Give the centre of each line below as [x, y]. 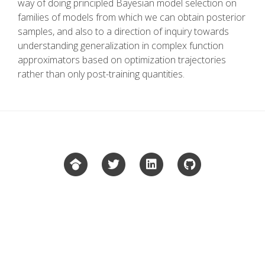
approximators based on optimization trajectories [122, 60]
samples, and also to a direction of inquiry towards [123, 32]
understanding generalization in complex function [121, 46]
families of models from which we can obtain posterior [132, 17]
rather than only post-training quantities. [101, 74]
